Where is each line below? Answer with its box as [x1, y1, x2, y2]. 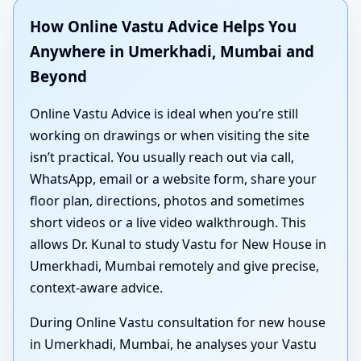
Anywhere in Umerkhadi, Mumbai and [30, 40, 314, 61]
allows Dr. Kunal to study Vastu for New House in [30, 235, 326, 254]
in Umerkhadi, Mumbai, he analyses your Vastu [30, 335, 317, 354]
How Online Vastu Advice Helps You [30, 15, 297, 36]
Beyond [30, 65, 87, 86]
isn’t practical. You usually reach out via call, [30, 148, 294, 167]
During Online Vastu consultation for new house [30, 313, 326, 332]
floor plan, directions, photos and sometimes [30, 192, 305, 210]
